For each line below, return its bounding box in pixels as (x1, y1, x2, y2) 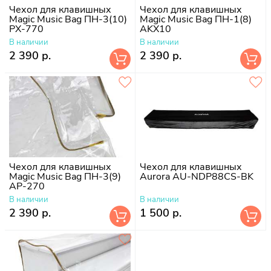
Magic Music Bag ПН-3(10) (9, 12, 127, 26)
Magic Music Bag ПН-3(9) (9, 169, 121, 183)
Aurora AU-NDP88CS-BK (140, 169, 253, 183)
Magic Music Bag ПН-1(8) (140, 12, 252, 26)
